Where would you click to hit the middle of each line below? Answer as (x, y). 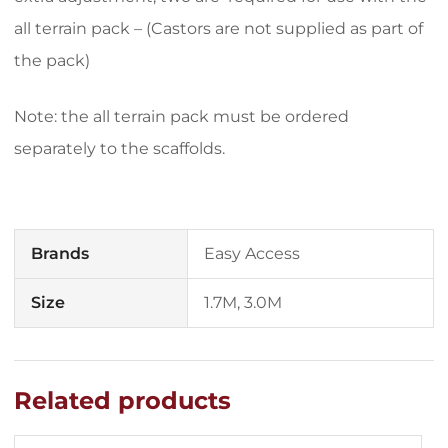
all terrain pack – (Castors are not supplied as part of (218, 28)
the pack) (52, 60)
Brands (60, 253)
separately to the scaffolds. (119, 148)
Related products (122, 400)
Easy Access (252, 253)
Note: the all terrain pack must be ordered (181, 116)
